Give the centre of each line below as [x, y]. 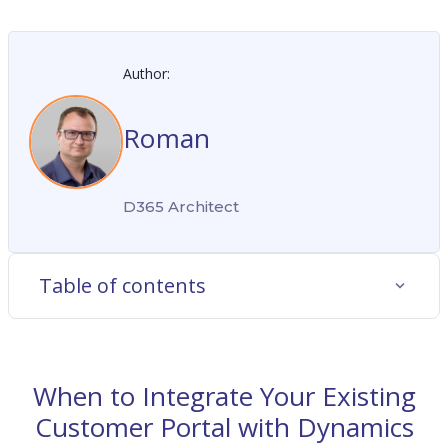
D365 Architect [181, 207]
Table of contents [122, 286]
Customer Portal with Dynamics [224, 426]
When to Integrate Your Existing [224, 395]
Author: [146, 74]
